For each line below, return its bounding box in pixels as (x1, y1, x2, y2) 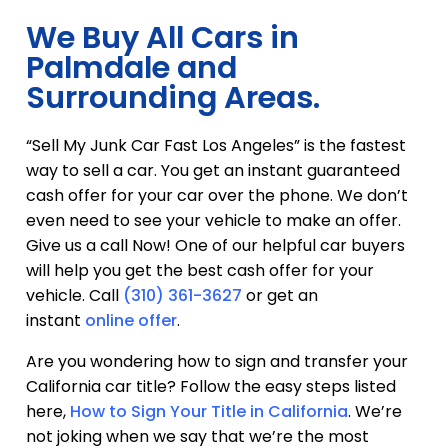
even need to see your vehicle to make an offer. (26, 209, 401, 232)
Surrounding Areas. (26, 76, 320, 119)
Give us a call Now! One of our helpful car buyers (26, 234, 405, 257)
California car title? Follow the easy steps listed (26, 375, 396, 398)
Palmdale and (26, 46, 237, 89)
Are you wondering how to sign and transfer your (26, 350, 408, 373)
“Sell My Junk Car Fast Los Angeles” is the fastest (26, 134, 406, 157)
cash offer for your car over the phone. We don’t (26, 184, 408, 207)
